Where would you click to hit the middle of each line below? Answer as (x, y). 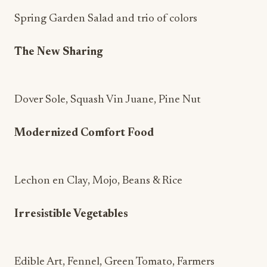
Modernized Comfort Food (84, 133)
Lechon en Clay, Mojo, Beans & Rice (98, 181)
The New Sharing (58, 52)
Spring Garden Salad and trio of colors (106, 19)
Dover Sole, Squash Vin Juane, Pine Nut (108, 100)
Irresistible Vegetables (71, 214)
